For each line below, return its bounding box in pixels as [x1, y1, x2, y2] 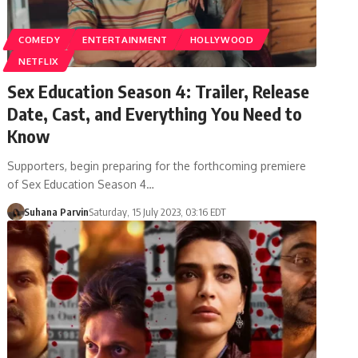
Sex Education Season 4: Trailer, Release [7, 79, 310, 102]
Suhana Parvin [23, 205, 89, 218]
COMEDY [18, 33, 61, 46]
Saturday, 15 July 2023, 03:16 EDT [88, 205, 226, 218]
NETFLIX [18, 54, 59, 67]
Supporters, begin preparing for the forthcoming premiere [7, 158, 307, 173]
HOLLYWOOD [189, 33, 254, 46]
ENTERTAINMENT [82, 33, 168, 46]
